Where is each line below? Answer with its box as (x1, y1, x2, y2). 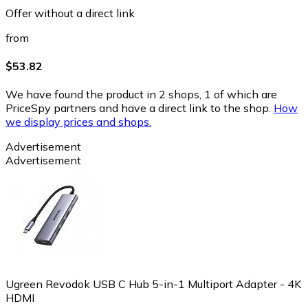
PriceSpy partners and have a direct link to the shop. (5, 101, 271, 115)
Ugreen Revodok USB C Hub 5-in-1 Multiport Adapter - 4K (5, 277, 301, 291)
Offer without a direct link (5, 5, 135, 20)
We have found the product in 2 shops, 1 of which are (5, 87, 277, 102)
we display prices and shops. (5, 115, 151, 129)
